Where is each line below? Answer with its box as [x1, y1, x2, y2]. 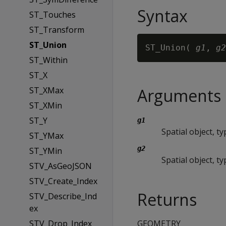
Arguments [137, 85, 221, 106]
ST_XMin [29, 100, 62, 111]
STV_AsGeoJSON [29, 160, 92, 172]
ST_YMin [29, 145, 62, 156]
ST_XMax [29, 85, 64, 96]
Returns [137, 189, 197, 210]
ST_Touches [29, 9, 76, 20]
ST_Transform [29, 24, 84, 35]
